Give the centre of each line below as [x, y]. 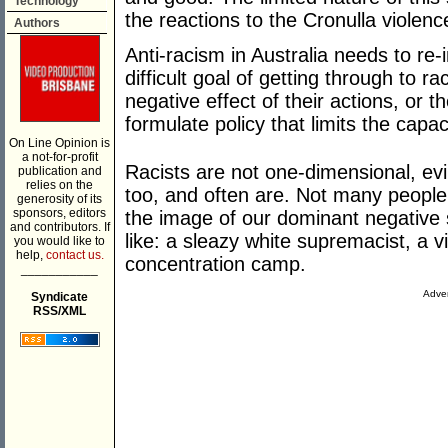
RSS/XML [59, 311]
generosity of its [59, 199]
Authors [37, 23]
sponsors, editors [59, 213]
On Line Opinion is [59, 143]
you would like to [59, 241]
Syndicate [59, 297]
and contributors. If [59, 227]
